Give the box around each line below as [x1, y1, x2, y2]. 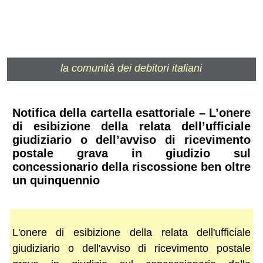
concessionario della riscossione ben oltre [12, 160, 251, 174]
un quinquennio [12, 174, 100, 187]
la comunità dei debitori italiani [60, 62, 203, 74]
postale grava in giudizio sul [12, 147, 251, 160]
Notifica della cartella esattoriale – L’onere [12, 106, 251, 120]
